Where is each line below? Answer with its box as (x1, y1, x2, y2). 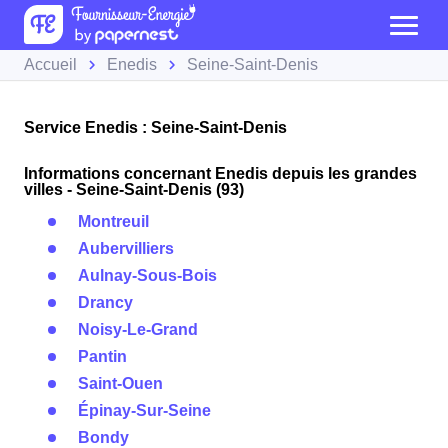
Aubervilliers (78, 240, 174, 257)
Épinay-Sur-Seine (78, 402, 211, 419)
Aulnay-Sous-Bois (78, 267, 217, 284)
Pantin (78, 348, 127, 365)
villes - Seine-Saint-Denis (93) (24, 181, 244, 198)
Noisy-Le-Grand (78, 321, 198, 338)
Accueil (24, 56, 77, 73)
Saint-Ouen (78, 375, 163, 392)
